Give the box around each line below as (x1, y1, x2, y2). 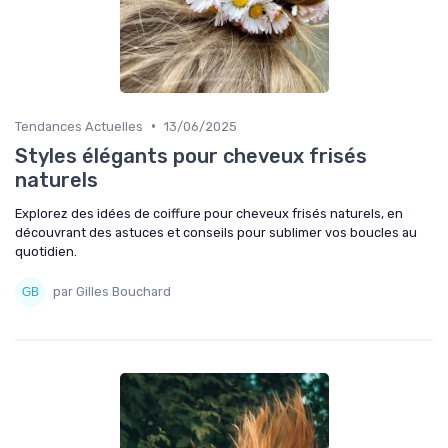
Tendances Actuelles (15, 118, 143, 134)
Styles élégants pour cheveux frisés (15, 143, 367, 168)
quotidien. (15, 243, 77, 259)
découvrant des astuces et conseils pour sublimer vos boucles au (15, 224, 417, 240)
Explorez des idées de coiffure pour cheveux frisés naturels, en (15, 205, 403, 221)
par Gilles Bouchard (53, 284, 171, 300)
